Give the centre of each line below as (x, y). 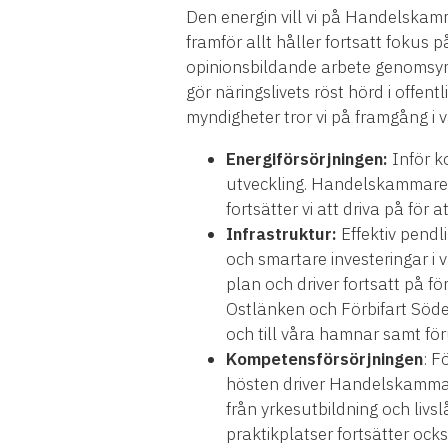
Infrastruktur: (281, 234)
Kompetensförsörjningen (324, 359)
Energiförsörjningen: (307, 159)
